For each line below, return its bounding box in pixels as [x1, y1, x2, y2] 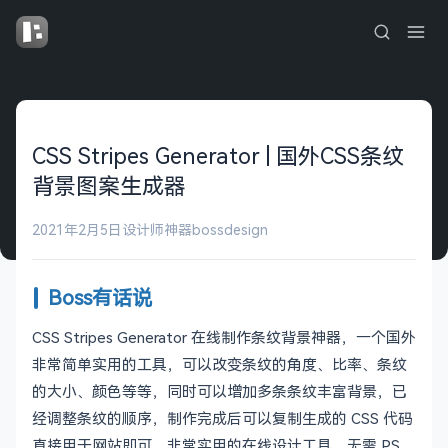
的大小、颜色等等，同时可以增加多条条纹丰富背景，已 [32, 381, 407, 401]
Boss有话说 [48, 284, 152, 311]
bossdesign [192, 220, 268, 239]
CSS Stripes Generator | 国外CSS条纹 [32, 140, 404, 170]
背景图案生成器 [32, 170, 186, 200]
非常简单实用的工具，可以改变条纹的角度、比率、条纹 [32, 354, 407, 374]
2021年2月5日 [32, 220, 122, 239]
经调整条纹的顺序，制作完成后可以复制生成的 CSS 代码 [32, 408, 413, 428]
